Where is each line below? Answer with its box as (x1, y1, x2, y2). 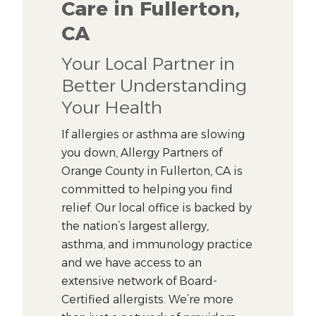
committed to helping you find (61, 182, 233, 196)
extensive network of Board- (61, 274, 218, 288)
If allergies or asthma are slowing (61, 127, 245, 141)
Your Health (61, 96, 163, 118)
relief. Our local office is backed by (61, 200, 253, 214)
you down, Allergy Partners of (61, 145, 223, 159)
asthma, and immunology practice (61, 237, 253, 251)
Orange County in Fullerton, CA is (61, 164, 243, 178)
